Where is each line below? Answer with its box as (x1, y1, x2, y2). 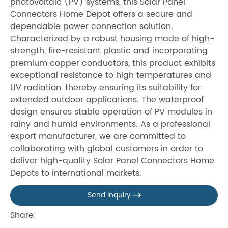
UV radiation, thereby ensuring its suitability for (10, 80, 201, 94)
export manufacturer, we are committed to (10, 129, 186, 143)
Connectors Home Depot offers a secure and (10, 7, 192, 21)
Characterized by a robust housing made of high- (10, 32, 214, 45)
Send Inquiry (87, 189, 133, 201)
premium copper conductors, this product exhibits (10, 56, 215, 70)
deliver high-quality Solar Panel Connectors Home (10, 154, 214, 167)
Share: (10, 209, 36, 222)
